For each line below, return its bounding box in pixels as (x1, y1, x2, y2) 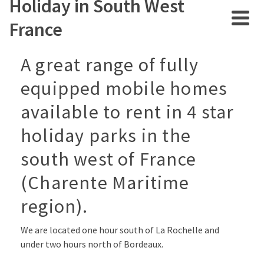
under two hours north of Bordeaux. (21, 237, 163, 250)
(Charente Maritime (21, 171, 190, 194)
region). (21, 194, 88, 218)
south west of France (21, 147, 196, 171)
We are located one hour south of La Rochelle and (21, 223, 219, 236)
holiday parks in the (21, 124, 191, 147)
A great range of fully (21, 53, 199, 77)
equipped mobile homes (21, 77, 228, 100)
